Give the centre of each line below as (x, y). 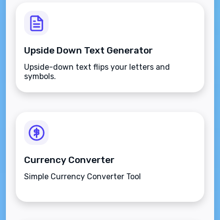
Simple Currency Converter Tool (82, 177)
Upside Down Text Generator (88, 50)
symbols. (40, 76)
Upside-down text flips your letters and (97, 67)
